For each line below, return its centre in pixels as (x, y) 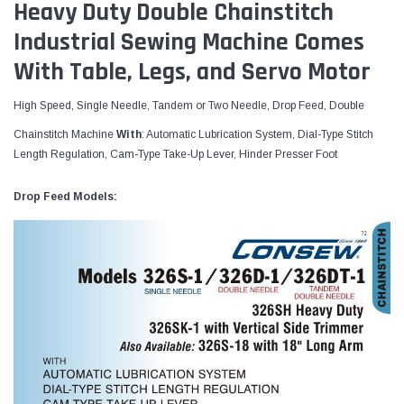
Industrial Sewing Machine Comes (189, 42)
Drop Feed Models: (65, 196)
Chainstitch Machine (65, 134)
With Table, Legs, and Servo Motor (192, 72)
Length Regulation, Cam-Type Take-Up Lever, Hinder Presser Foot (175, 154)
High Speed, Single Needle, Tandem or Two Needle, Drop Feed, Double (189, 105)
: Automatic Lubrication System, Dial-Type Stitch (257, 134)
